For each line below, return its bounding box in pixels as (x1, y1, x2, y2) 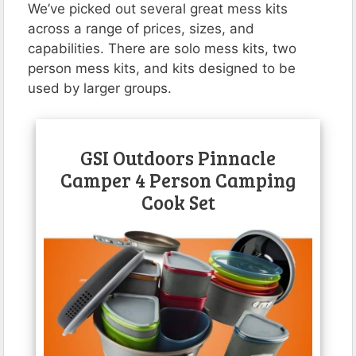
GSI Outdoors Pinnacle (80, 145, 276, 172)
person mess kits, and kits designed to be (28, 60, 296, 77)
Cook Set (141, 189, 215, 216)
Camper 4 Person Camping (60, 167, 296, 194)
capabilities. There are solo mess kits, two (28, 41, 296, 57)
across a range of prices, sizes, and (28, 21, 254, 37)
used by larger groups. (28, 80, 172, 97)
